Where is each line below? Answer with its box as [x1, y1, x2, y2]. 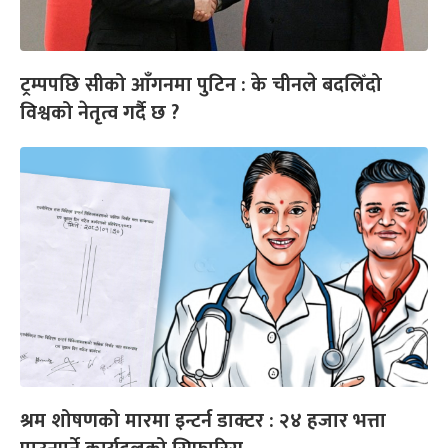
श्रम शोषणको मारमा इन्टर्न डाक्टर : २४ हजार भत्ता [20, 403, 386, 438]
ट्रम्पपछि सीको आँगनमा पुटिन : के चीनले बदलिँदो [20, 67, 382, 102]
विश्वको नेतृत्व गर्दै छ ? [20, 95, 179, 130]
